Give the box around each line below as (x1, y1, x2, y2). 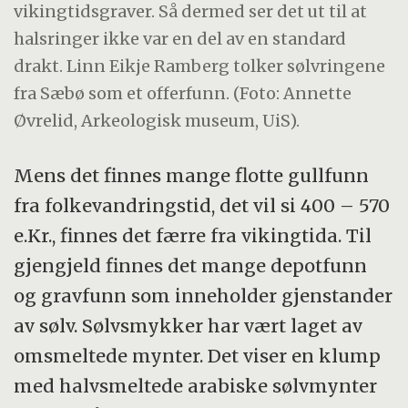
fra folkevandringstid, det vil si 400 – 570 (14, 194, 391, 218)
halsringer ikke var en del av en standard (14, 27, 347, 49)
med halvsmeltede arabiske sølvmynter (14, 374, 378, 398)
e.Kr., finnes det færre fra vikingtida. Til (14, 224, 372, 248)
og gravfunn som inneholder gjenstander (14, 284, 393, 308)
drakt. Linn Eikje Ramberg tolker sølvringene (14, 55, 386, 76)
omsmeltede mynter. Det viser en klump (14, 344, 382, 368)
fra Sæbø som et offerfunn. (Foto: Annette (14, 82, 352, 104)
